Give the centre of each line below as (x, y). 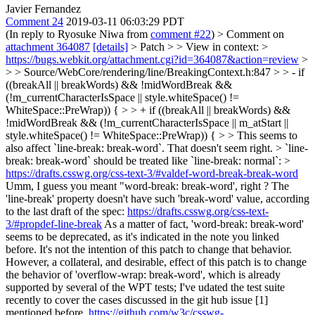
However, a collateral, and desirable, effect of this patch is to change (156, 262)
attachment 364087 (48, 47)
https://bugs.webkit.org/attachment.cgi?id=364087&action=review (152, 59)
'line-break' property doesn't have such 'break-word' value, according (157, 199)
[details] (110, 47)
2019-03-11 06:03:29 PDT (125, 21)
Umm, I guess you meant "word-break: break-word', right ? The (147, 186)
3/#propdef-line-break (54, 224)
